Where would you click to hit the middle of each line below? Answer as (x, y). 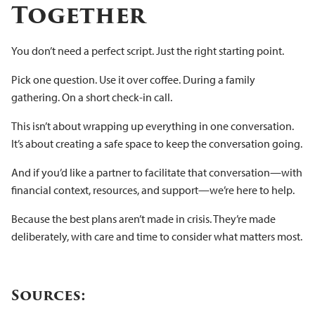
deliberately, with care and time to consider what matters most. (157, 236)
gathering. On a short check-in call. (92, 97)
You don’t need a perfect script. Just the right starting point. (148, 50)
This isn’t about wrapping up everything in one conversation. (153, 126)
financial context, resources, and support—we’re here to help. (153, 189)
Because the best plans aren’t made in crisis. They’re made (143, 218)
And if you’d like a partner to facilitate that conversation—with (157, 172)
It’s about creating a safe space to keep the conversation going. (157, 143)
